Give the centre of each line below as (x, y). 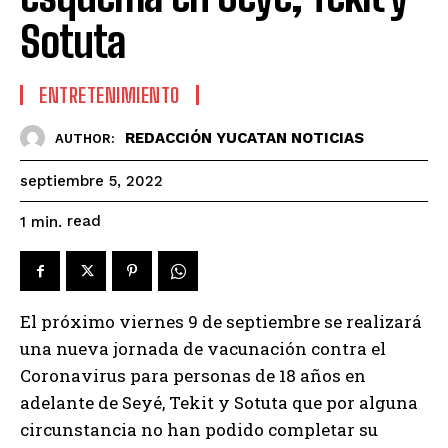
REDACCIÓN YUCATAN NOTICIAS (244, 137)
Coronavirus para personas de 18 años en (193, 376)
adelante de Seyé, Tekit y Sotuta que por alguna (219, 403)
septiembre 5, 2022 (91, 181)
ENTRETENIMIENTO (109, 95)
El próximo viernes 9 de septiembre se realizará (221, 322)
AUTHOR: (85, 138)
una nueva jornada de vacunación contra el (203, 349)
